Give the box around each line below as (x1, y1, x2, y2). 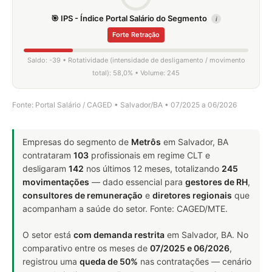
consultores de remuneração (22, 190, 143, 200)
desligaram (22, 163, 69, 174)
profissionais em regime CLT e (89, 150, 210, 160)
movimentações (22, 177, 89, 187)
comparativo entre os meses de (22, 243, 150, 253)
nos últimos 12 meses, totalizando (84, 163, 222, 174)
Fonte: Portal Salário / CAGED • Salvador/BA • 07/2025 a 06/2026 (12, 100, 237, 109)
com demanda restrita (73, 229, 165, 240)
